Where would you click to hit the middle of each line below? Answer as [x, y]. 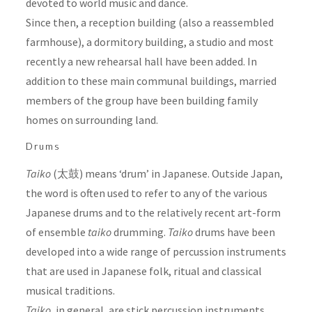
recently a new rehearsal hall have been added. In [141, 62]
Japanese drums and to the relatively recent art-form [153, 213]
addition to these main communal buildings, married [151, 81]
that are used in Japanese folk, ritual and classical [143, 271]
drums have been [234, 232]
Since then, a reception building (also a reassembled [149, 23]
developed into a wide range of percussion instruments [156, 252]
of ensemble [56, 232]
